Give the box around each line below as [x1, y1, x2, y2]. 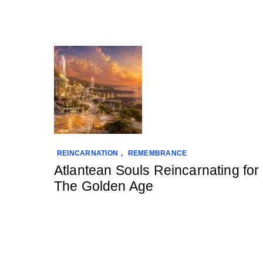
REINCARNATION [57, 149, 119, 157]
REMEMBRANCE [127, 149, 187, 157]
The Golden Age [54, 178, 154, 194]
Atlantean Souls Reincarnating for [54, 163, 259, 178]
